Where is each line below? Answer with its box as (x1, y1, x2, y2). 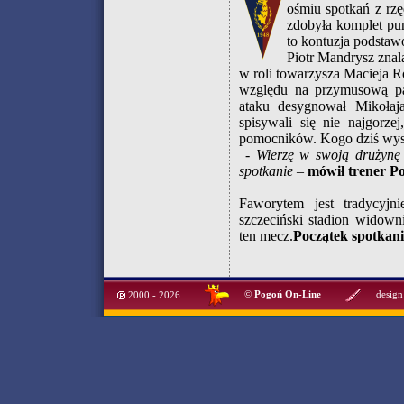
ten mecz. (239, 228, 293, 243)
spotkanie (239, 163, 293, 179)
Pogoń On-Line (254, 289, 321, 299)
